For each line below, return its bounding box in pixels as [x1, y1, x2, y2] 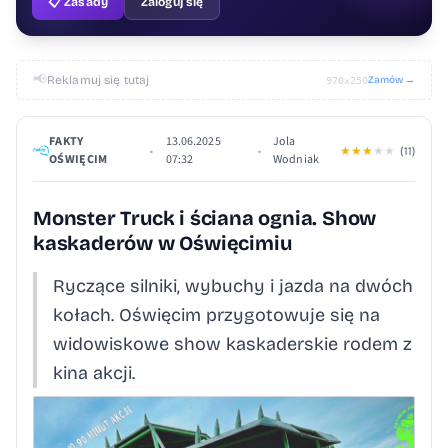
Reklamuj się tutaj [47, 73, 150, 87]
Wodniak [273, 151, 319, 168]
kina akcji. [53, 362, 135, 384]
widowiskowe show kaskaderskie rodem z [53, 333, 412, 355]
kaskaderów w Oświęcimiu [33, 231, 292, 255]
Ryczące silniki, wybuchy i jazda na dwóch [53, 275, 413, 297]
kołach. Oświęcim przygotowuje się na [53, 304, 380, 326]
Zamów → [368, 73, 415, 86]
